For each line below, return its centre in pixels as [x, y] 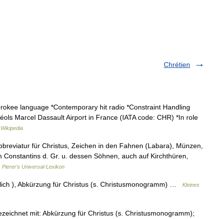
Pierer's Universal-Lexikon [33, 167]
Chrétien [177, 65]
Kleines [191, 185]
